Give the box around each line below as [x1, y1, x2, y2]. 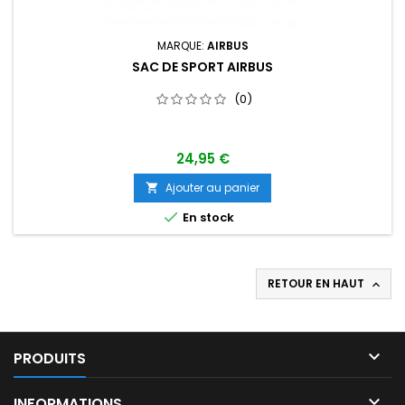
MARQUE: [156, 38, 207, 53]
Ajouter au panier [165, 180, 259, 195]
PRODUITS [14, 348, 86, 369]
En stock [180, 209, 234, 226]
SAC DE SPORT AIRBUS [132, 58, 273, 76]
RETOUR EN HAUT [268, 276, 367, 291]
